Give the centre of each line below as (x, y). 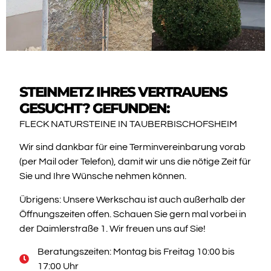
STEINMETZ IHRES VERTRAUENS (123, 92)
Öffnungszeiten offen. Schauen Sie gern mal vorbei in (132, 214)
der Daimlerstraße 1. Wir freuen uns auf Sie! (112, 228)
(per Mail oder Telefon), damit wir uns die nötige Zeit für (135, 162)
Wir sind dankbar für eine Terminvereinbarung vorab (132, 147)
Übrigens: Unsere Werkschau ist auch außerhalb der (132, 199)
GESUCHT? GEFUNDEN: (94, 108)
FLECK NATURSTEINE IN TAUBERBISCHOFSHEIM (128, 124)
